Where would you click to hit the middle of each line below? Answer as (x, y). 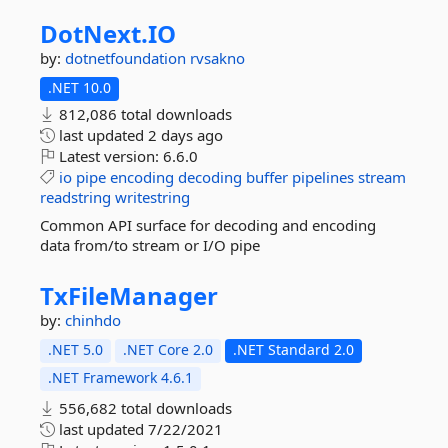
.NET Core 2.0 (168, 349)
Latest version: (109, 156)
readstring (75, 197)
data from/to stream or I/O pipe (150, 245)
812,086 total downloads (143, 114)
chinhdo (93, 320)
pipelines (323, 177)
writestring (152, 197)
